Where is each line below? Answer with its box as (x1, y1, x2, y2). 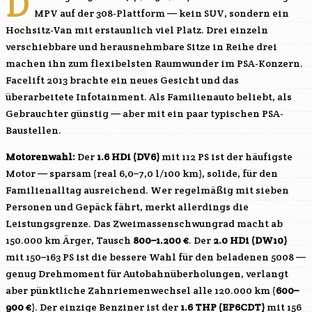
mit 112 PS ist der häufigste (159, 150, 292, 163)
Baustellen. (6, 124, 61, 136)
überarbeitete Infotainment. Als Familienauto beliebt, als (6, 91, 292, 103)
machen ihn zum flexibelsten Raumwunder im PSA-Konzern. (6, 57, 303, 70)
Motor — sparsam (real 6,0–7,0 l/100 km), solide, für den (6, 167, 278, 180)
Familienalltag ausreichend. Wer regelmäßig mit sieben (6, 184, 289, 196)
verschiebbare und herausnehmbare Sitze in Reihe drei (6, 40, 277, 53)
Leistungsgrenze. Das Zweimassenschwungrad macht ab (6, 217, 283, 230)
